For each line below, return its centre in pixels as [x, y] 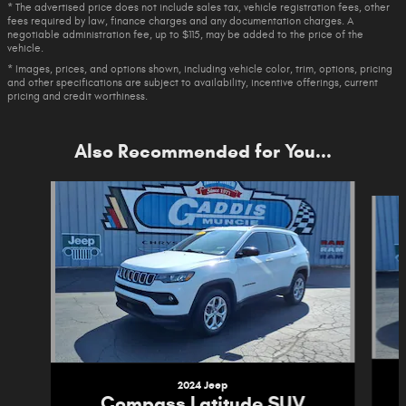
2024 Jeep [203, 384]
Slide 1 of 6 [36, 189]
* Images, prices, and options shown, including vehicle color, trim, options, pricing [200, 68]
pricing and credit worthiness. [77, 96]
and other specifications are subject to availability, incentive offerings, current [193, 82]
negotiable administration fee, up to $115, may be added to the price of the [185, 34]
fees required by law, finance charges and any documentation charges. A [180, 20]
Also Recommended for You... [203, 151]
